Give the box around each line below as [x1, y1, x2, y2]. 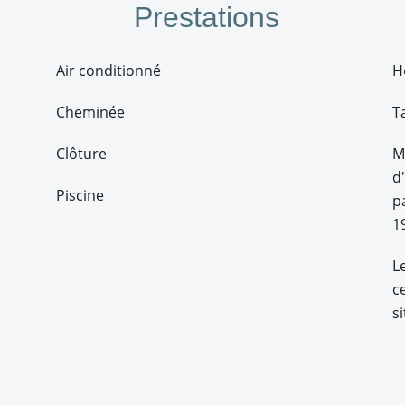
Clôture [56, 144, 107, 164]
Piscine [56, 185, 104, 205]
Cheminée [56, 102, 125, 122]
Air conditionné [56, 61, 161, 80]
